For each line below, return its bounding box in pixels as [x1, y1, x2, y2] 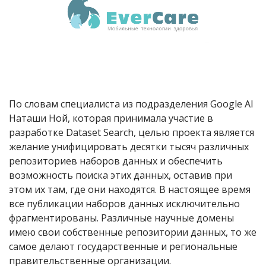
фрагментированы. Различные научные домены [9, 211, 234, 224]
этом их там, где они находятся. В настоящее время [9, 182, 251, 196]
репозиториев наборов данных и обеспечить [9, 154, 223, 167]
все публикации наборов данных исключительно [9, 197, 240, 210]
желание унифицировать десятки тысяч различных [9, 140, 249, 153]
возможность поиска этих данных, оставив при [9, 168, 232, 182]
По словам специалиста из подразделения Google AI [9, 97, 254, 110]
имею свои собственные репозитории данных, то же [9, 225, 256, 239]
